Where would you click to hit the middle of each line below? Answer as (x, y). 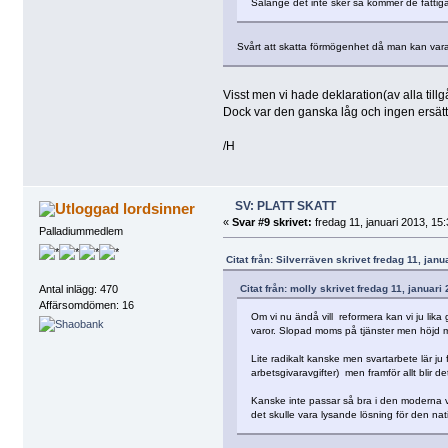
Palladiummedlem (80, 230)
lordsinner (159, 208)
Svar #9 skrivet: (271, 221)
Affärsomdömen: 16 (86, 305)
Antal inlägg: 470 (78, 289)
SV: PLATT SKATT (285, 205)
